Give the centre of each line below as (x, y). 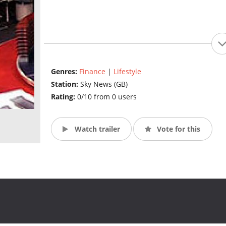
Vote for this (178, 129)
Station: (65, 84)
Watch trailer (96, 129)
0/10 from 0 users (107, 97)
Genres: (65, 72)
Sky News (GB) (104, 84)
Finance (92, 72)
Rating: (64, 97)
